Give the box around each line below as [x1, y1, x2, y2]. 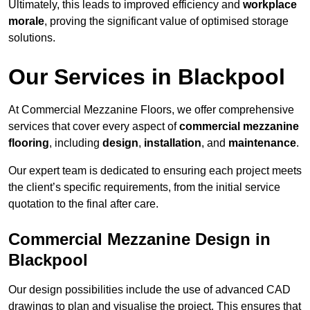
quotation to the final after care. [8, 198, 158, 210]
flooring [8, 137, 49, 149]
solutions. [8, 32, 55, 44]
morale [8, 15, 44, 28]
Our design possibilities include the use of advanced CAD [8, 284, 291, 296]
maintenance [228, 137, 296, 149]
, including [49, 137, 102, 149]
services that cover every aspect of [8, 120, 179, 133]
